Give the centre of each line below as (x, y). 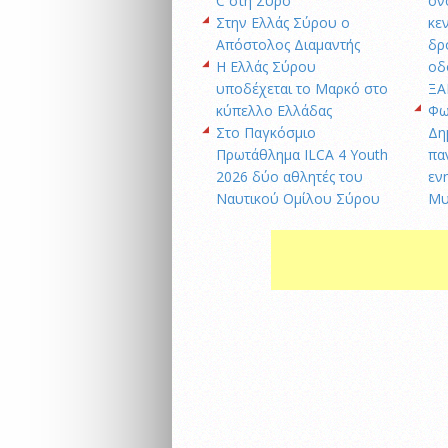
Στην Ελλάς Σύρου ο (283, 23)
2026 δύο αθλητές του (289, 177)
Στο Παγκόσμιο (266, 133)
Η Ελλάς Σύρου (266, 67)
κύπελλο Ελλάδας (274, 111)
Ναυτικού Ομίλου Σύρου (298, 199)
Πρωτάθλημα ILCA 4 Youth (302, 155)
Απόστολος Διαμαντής (288, 45)
